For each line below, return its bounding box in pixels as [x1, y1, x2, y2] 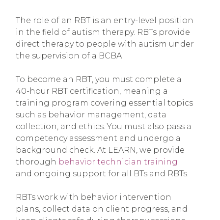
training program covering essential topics [16, 98, 193, 108]
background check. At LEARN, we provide [16, 145, 185, 155]
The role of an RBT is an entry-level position [16, 16, 193, 26]
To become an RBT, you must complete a [16, 75, 182, 84]
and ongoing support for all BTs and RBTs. [16, 169, 189, 179]
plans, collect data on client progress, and [16, 204, 188, 214]
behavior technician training [58, 157, 178, 167]
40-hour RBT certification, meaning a [16, 86, 168, 96]
